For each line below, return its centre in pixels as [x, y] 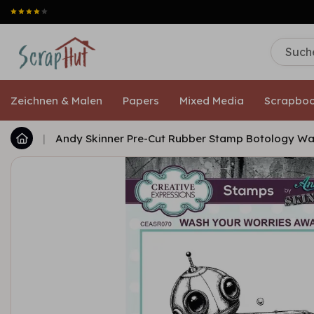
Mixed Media [212, 100]
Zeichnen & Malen [56, 100]
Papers [141, 100]
